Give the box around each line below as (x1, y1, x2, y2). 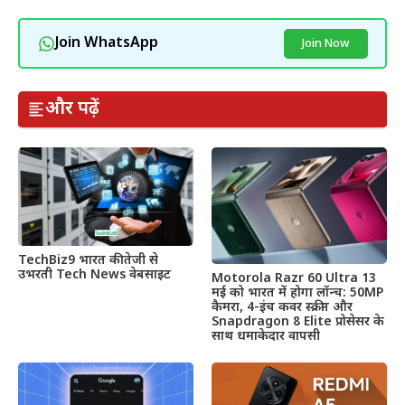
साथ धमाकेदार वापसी (212, 328, 320, 346)
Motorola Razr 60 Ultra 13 (212, 270, 376, 288)
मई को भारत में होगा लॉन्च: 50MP (212, 285, 383, 303)
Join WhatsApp (54, 33, 158, 53)
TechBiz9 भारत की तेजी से (18, 251, 158, 269)
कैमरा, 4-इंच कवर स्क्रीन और (212, 299, 353, 317)
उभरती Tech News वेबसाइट (18, 266, 171, 284)
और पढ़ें (45, 98, 99, 122)
